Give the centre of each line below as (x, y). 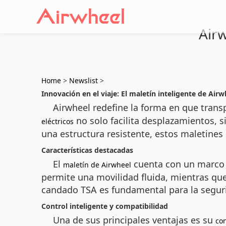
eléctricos (58, 121)
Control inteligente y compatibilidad (105, 206)
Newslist (83, 80)
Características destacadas (87, 150)
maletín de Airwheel (97, 165)
